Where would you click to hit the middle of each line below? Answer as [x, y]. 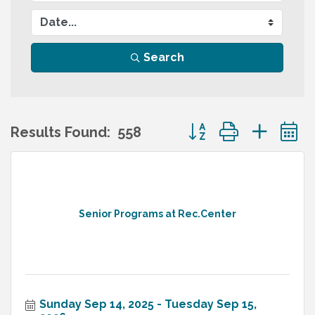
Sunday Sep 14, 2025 [97, 304]
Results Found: [60, 132]
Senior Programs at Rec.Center [157, 213]
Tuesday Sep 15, [211, 304]
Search [163, 58]
